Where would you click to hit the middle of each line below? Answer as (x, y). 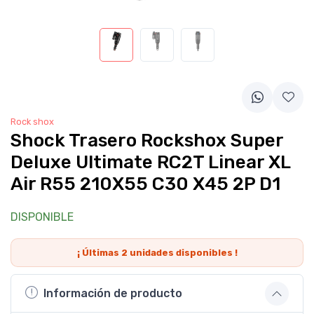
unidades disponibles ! (182, 252)
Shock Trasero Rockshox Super (147, 140)
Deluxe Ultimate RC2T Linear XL (150, 162)
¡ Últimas (99, 252)
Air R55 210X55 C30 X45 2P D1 (145, 184)
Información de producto (113, 293)
